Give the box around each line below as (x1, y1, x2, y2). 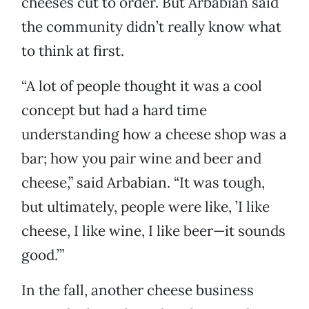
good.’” (21, 246, 64, 265)
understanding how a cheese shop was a (21, 125, 287, 144)
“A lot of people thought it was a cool (21, 77, 262, 96)
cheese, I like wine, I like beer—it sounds (21, 221, 286, 241)
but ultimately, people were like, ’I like (21, 197, 270, 217)
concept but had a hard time (21, 101, 207, 120)
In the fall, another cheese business (21, 281, 254, 300)
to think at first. (21, 41, 124, 61)
